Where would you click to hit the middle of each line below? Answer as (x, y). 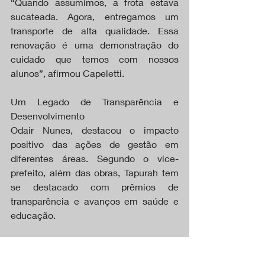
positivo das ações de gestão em (95, 144)
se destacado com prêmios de (95, 186)
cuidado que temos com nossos (95, 59)
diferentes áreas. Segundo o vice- (95, 158)
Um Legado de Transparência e (95, 101)
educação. (33, 215)
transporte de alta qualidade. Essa (95, 30)
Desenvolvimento (48, 115)
